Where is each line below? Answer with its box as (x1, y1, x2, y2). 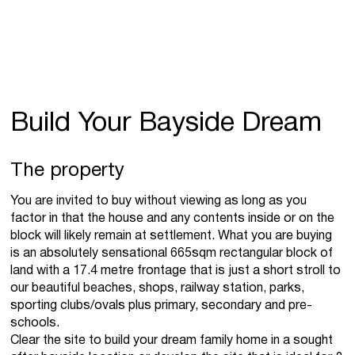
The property (10, 162, 125, 180)
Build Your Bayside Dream (10, 111, 323, 136)
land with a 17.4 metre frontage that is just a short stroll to (10, 265, 342, 277)
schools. (10, 317, 60, 329)
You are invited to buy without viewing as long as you (10, 195, 307, 207)
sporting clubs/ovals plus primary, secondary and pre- (10, 300, 313, 311)
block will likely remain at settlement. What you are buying (10, 230, 333, 242)
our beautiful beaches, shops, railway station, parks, (10, 282, 305, 294)
